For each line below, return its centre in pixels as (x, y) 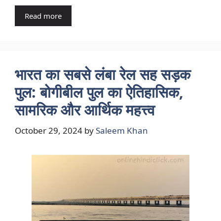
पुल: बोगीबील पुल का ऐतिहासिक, (99, 92)
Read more (43, 16)
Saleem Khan (122, 130)
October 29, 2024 (49, 130)
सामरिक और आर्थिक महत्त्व (85, 110)
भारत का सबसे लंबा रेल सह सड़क (103, 74)
